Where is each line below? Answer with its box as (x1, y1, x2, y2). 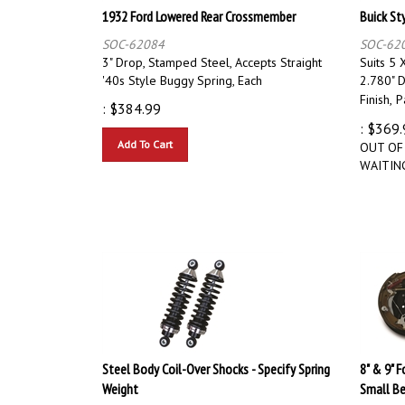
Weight (102, 371, 138, 390)
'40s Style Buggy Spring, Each (102, 63, 262, 80)
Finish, (360, 82, 392, 99)
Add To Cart (118, 128, 173, 143)
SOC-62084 (102, 27, 165, 44)
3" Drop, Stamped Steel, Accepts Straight (102, 45, 322, 62)
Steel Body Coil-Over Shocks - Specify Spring (102, 351, 330, 370)
